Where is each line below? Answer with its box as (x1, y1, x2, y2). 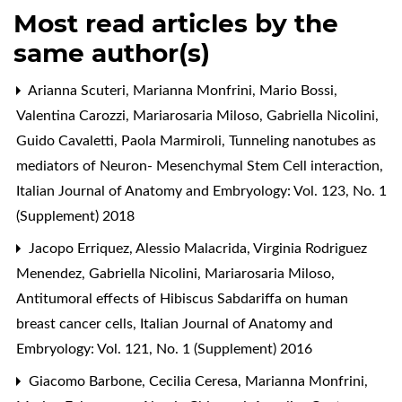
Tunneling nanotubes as (229, 133, 376, 148)
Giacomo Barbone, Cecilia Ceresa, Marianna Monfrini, (25, 373, 368, 389)
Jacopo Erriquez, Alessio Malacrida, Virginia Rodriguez (25, 240, 367, 256)
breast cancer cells (16, 316, 136, 331)
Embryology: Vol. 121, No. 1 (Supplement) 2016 (16, 341, 312, 356)
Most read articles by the (13, 7, 338, 39)
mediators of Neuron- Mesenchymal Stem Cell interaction (16, 158, 383, 173)
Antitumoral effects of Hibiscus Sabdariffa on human (16, 291, 348, 306)
